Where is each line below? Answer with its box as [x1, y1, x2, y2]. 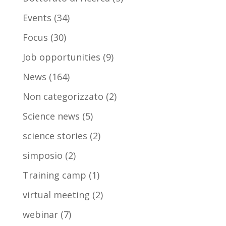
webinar [22, 208, 58, 221]
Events [22, 12, 51, 24]
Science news [22, 110, 80, 123]
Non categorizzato [22, 90, 103, 103]
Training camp [22, 169, 86, 182]
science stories [22, 130, 87, 142]
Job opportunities [22, 51, 100, 64]
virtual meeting [22, 189, 90, 201]
